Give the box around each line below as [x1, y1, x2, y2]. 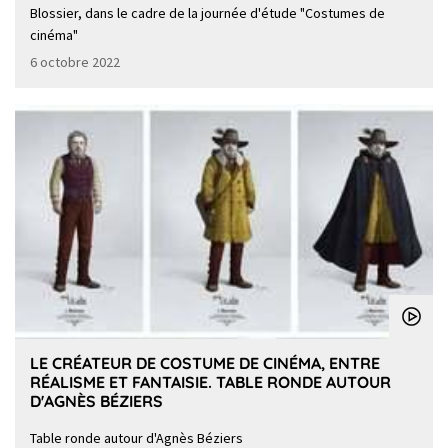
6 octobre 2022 [30, 52, 120, 71]
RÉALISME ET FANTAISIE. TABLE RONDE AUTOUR [30, 371, 391, 392]
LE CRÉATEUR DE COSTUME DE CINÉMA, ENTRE [30, 352, 380, 373]
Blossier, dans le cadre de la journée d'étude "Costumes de [30, 3, 385, 22]
